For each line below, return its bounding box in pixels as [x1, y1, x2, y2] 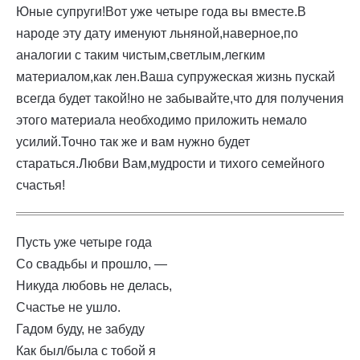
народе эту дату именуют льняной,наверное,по [16, 27, 298, 40]
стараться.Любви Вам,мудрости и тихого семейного [16, 157, 325, 170]
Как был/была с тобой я [16, 344, 156, 358]
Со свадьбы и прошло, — [16, 257, 167, 271]
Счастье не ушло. [16, 301, 121, 314]
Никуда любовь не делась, [16, 279, 172, 292]
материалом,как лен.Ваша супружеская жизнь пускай [16, 70, 335, 84]
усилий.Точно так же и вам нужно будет [16, 135, 250, 149]
